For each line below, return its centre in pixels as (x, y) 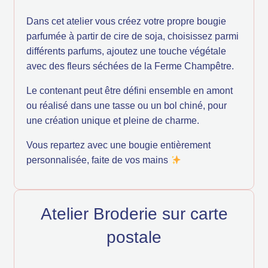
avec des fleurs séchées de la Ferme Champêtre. (130, 66)
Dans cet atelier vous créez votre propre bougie (126, 22)
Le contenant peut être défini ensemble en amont (130, 91)
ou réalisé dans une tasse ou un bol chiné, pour (127, 106)
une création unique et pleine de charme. (113, 121)
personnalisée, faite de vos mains (98, 160)
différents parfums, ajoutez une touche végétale (126, 51)
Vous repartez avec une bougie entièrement (118, 145)
